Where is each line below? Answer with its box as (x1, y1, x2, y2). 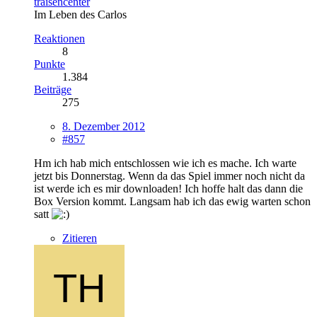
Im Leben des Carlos (34, 8, 127, 21)
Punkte (34, 57, 65, 70)
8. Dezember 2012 (62, 120, 145, 132)
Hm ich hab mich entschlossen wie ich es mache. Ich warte (34, 156, 296, 169)
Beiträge (34, 83, 71, 96)
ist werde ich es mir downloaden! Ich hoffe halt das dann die (34, 182, 303, 195)
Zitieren (62, 231, 97, 244)
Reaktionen (34, 32, 85, 45)
